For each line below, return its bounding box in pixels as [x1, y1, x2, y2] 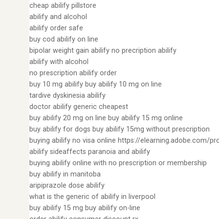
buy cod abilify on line [29, 35, 98, 44]
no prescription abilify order [29, 69, 117, 77]
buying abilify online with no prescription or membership [29, 159, 207, 167]
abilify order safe [29, 24, 83, 32]
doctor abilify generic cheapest [29, 103, 128, 111]
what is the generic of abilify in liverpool [29, 193, 155, 201]
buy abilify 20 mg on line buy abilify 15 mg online [29, 114, 183, 122]
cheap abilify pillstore [29, 1, 96, 10]
